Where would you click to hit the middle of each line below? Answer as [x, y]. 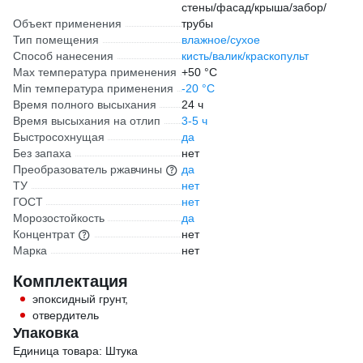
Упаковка [46, 333]
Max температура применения [95, 72]
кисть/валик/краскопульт [245, 56]
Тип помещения [56, 40]
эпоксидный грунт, [80, 299]
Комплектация [70, 281]
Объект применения [67, 23]
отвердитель [66, 315]
